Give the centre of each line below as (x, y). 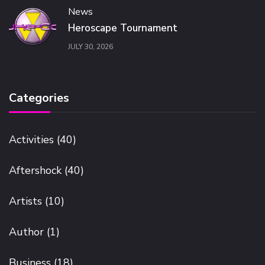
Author (26, 232)
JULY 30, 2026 (91, 46)
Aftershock (35, 171)
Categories (39, 98)
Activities (31, 140)
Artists (25, 201)
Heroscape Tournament (123, 28)
